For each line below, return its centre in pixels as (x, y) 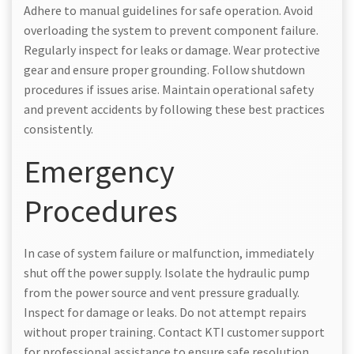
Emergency (99, 171)
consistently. (58, 128)
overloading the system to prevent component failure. (171, 30)
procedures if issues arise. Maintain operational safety (169, 89)
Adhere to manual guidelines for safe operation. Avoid (168, 10)
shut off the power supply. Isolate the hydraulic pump (167, 272)
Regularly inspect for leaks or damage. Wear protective (172, 49)
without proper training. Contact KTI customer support (174, 331)
